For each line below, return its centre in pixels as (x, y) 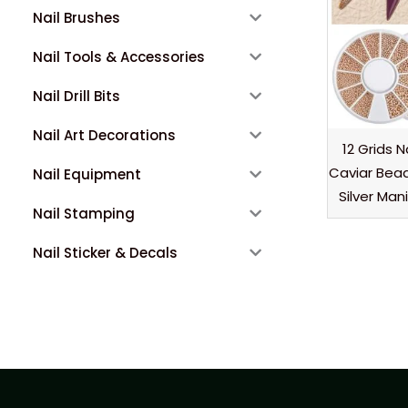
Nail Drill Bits (76, 96)
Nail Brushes (76, 17)
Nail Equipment (87, 174)
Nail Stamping (84, 213)
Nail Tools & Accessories (119, 56)
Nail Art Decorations (104, 135)
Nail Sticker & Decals (105, 252)
